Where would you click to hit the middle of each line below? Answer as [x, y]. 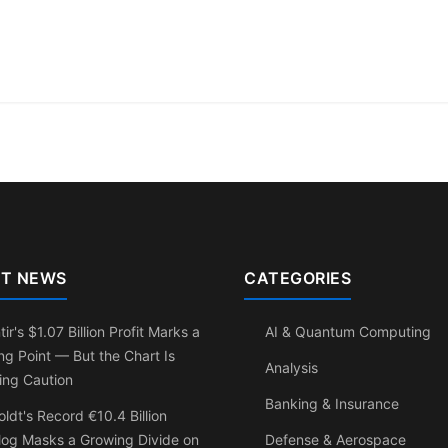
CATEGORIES [297, 277]
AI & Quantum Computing [348, 331]
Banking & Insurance [332, 403]
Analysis [291, 367]
